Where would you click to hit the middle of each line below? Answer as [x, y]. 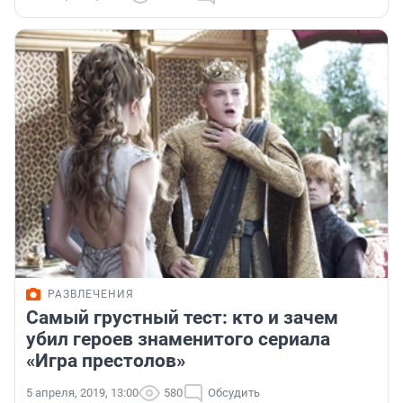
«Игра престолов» [106, 361]
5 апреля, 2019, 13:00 [82, 393]
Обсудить [234, 393]
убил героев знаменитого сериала [178, 340]
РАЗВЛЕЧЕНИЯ [91, 295]
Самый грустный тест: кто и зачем [182, 318]
